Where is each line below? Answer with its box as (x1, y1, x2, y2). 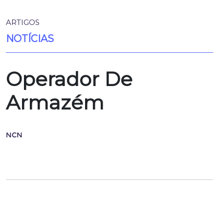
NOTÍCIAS (6, 33, 54, 44)
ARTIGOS (6, 18, 40, 27)
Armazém (6, 90, 104, 114)
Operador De (6, 67, 132, 91)
